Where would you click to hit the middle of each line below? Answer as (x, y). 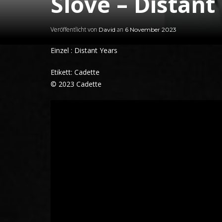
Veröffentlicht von (75, 29)
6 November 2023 (151, 29)
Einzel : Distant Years (84, 50)
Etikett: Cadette (75, 72)
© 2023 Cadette (76, 84)
